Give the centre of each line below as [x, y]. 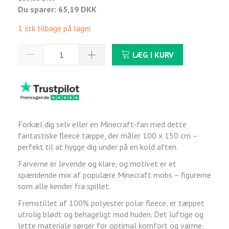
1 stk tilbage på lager [54, 28]
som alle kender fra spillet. [64, 186]
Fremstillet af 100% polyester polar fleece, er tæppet [111, 203]
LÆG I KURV [153, 54]
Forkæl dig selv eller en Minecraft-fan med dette [102, 124]
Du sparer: [38, 9]
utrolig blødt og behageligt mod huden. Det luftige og [111, 214]
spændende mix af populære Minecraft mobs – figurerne [114, 175]
